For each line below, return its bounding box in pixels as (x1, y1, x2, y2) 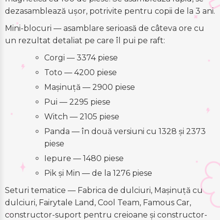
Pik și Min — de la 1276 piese (44, 168, 152, 178)
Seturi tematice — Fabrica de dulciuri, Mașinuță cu (5, 186, 203, 195)
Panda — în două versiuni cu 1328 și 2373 (44, 127, 206, 137)
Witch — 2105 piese (44, 112, 119, 122)
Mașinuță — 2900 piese (44, 82, 135, 92)
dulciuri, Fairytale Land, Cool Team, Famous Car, (5, 198, 191, 208)
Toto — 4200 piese (44, 68, 117, 78)
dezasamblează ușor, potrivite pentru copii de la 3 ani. (5, 6, 215, 16)
